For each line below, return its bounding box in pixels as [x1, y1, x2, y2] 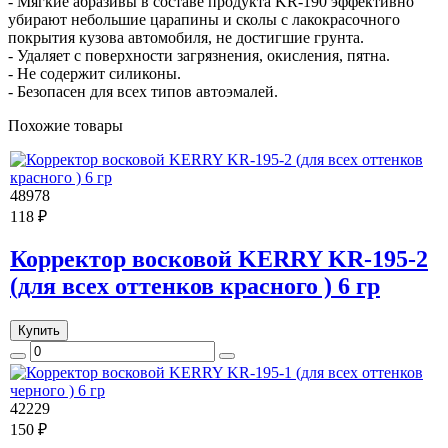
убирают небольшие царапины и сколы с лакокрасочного [8, 10, 400, 28]
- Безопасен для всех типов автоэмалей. [8, 82, 278, 100]
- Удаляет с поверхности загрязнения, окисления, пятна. [8, 46, 390, 64]
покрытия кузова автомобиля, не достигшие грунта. [8, 28, 364, 46]
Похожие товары [8, 116, 123, 134]
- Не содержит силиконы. [8, 64, 181, 82]
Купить [18, 323, 60, 339]
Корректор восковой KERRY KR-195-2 [10, 246, 428, 273]
